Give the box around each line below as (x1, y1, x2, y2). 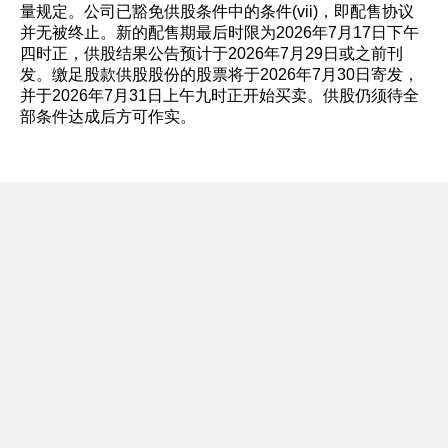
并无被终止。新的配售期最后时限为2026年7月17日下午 (20, 24, 419, 41)
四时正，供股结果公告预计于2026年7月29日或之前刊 (20, 45, 403, 62)
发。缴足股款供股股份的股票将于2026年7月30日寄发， (20, 66, 419, 83)
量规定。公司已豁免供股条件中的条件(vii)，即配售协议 (20, 3, 414, 20)
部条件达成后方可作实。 (20, 108, 196, 125)
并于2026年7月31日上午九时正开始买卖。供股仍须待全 (20, 87, 419, 104)
